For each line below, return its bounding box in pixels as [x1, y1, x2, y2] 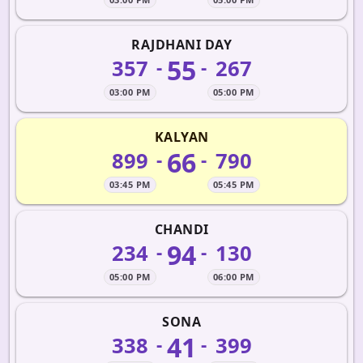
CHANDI [154, 220, 209, 238]
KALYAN [154, 128, 209, 146]
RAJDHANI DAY [131, 36, 232, 53]
